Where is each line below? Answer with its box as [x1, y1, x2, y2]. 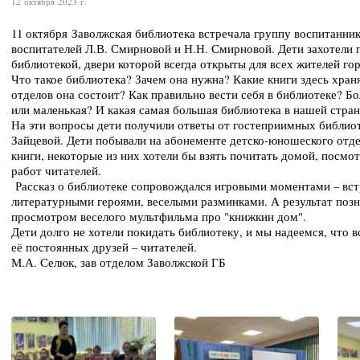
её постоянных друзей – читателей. [11, 238, 197, 255]
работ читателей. [11, 162, 101, 178]
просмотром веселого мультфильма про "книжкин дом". [11, 207, 306, 224]
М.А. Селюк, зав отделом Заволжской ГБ [11, 253, 230, 270]
